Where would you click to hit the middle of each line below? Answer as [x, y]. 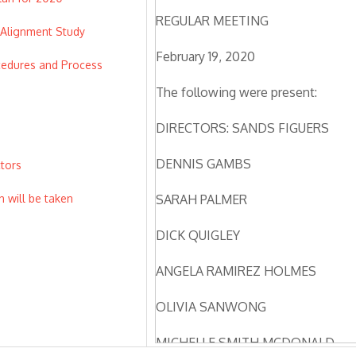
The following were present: [236, 92]
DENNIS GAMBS [203, 163]
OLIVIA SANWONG [211, 306]
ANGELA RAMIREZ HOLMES [236, 271]
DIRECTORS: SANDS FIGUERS [242, 128]
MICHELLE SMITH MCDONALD [245, 342]
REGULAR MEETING [212, 20]
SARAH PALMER [201, 199]
